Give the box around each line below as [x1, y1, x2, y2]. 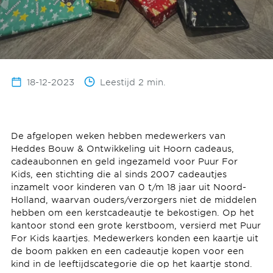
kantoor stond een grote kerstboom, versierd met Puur [10, 219, 261, 230]
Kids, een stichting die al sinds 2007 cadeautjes [10, 168, 227, 179]
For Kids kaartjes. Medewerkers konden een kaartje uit [10, 232, 258, 243]
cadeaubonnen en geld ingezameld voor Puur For [10, 155, 238, 166]
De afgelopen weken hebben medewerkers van [10, 130, 225, 141]
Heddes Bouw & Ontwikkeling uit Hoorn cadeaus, [10, 143, 234, 154]
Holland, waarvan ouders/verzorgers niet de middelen [10, 194, 257, 205]
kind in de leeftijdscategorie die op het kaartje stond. [10, 258, 252, 269]
